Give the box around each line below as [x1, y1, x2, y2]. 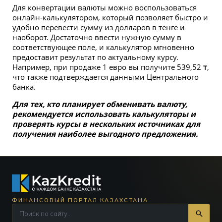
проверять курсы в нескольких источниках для [12, 119, 200, 129]
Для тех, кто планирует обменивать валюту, [12, 99, 187, 110]
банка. [12, 82, 36, 92]
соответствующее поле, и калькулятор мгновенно [12, 42, 194, 53]
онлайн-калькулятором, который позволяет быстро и [12, 12, 208, 23]
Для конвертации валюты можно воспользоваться [12, 2, 197, 13]
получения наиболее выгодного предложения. [12, 129, 198, 139]
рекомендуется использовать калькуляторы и [12, 109, 196, 119]
